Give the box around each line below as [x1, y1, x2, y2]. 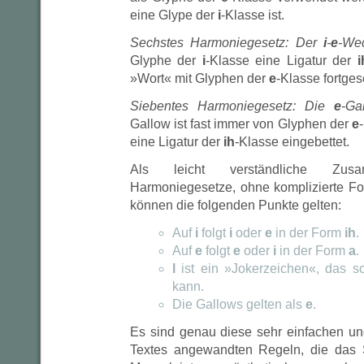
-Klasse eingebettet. [235, 135, 349, 149]
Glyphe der [130, 54, 202, 67]
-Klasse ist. [221, 8, 284, 22]
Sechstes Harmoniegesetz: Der [130, 36, 323, 50]
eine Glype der [130, 8, 218, 22]
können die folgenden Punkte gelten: [130, 198, 341, 212]
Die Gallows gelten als [172, 297, 305, 311]
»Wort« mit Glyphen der [130, 71, 269, 85]
